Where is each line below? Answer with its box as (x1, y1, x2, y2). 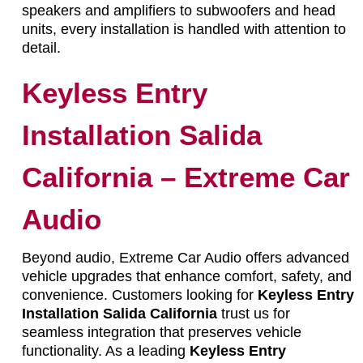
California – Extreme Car (21, 160, 350, 193)
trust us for (216, 305, 290, 322)
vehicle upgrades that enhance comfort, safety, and (21, 267, 352, 284)
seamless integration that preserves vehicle (21, 323, 301, 340)
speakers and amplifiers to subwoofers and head (21, 2, 335, 19)
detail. (21, 39, 61, 56)
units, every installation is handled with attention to (21, 20, 346, 37)
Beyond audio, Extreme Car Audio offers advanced (21, 249, 349, 266)
